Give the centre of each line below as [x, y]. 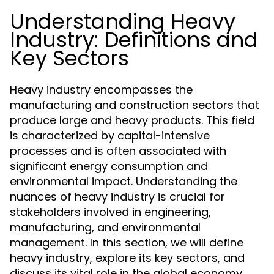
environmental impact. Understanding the [124, 181]
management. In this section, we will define [127, 243]
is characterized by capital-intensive [110, 135]
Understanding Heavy [123, 21]
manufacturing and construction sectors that [135, 105]
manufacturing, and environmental [105, 227]
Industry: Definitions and [134, 40]
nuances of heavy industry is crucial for [117, 197]
